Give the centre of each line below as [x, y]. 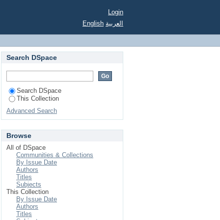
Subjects [29, 184]
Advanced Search [32, 111]
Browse [19, 136]
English [93, 23]
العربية [114, 23]
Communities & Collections [55, 155]
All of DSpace [26, 148]
